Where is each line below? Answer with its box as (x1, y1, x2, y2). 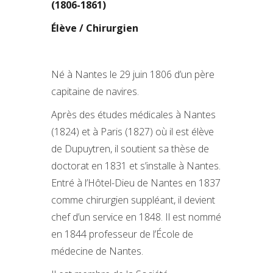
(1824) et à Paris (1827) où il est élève (51, 125, 214, 138)
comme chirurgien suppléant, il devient (51, 193, 215, 207)
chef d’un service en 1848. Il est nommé (51, 210, 221, 224)
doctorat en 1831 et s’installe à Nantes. (51, 159, 221, 172)
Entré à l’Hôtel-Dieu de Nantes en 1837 (51, 176, 221, 190)
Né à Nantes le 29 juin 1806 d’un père (51, 68, 214, 81)
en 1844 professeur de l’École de (51, 227, 193, 241)
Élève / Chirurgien (51, 21, 138, 35)
